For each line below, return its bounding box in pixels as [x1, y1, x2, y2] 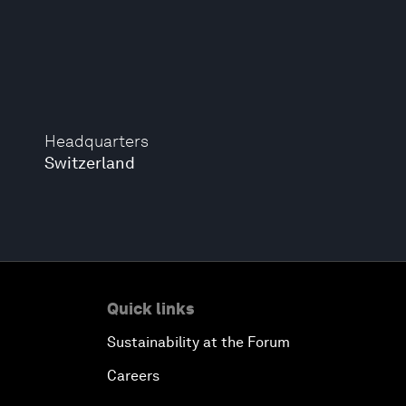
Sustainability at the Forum [107, 333, 290, 351]
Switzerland [44, 153, 136, 172]
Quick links [107, 299, 194, 318]
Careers [107, 367, 159, 384]
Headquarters [44, 131, 150, 150]
